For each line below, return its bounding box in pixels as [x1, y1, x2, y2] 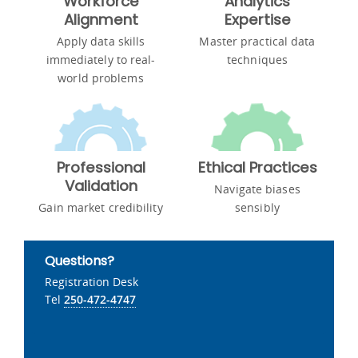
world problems [58, 70, 144, 86]
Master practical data [199, 33, 316, 49]
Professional [56, 157, 145, 177]
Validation [64, 175, 137, 196]
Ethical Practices [197, 157, 317, 177]
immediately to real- [46, 51, 156, 67]
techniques [227, 51, 288, 67]
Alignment [63, 9, 138, 30]
